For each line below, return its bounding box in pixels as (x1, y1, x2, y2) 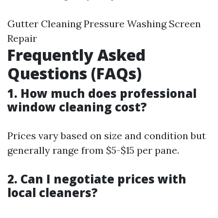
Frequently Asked (7, 44, 145, 65)
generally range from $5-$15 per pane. (7, 144, 179, 156)
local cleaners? (7, 184, 98, 200)
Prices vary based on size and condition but (7, 129, 206, 142)
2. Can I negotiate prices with (7, 171, 186, 187)
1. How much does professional (7, 85, 197, 101)
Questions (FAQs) (7, 63, 142, 84)
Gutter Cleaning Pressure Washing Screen (7, 18, 201, 30)
